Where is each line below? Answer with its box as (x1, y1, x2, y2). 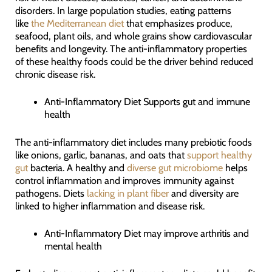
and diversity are (168, 186, 239, 199)
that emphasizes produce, (123, 17, 233, 30)
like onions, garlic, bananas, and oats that (15, 148, 187, 161)
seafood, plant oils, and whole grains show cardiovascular (15, 30, 252, 42)
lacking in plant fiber (86, 186, 169, 199)
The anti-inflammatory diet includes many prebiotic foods (15, 135, 252, 148)
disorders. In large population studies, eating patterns (15, 4, 231, 17)
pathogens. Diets (15, 186, 87, 199)
